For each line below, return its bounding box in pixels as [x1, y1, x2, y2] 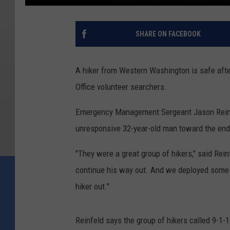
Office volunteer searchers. [75, 82, 167, 92]
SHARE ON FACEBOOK [135, 30, 201, 39]
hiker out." [75, 181, 109, 192]
